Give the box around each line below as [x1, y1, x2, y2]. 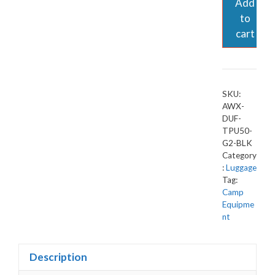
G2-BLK [222, 137, 252, 148]
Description [29, 250, 87, 263]
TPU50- [222, 125, 252, 136]
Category [222, 150, 257, 160]
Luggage [226, 162, 257, 172]
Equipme [222, 199, 254, 209]
